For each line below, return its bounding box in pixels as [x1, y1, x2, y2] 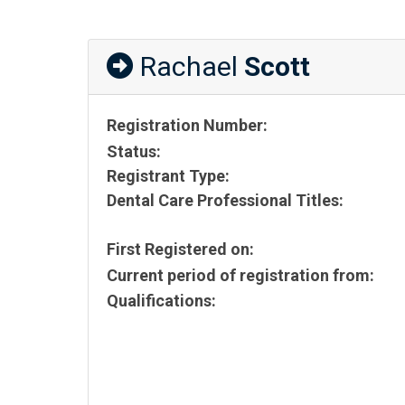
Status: [107, 141, 161, 161]
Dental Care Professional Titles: [107, 190, 344, 210]
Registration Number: [107, 116, 268, 135]
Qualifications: [107, 291, 216, 311]
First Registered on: [107, 239, 254, 259]
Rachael [134, 51, 244, 82]
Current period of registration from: [107, 265, 374, 285]
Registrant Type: [107, 165, 230, 185]
